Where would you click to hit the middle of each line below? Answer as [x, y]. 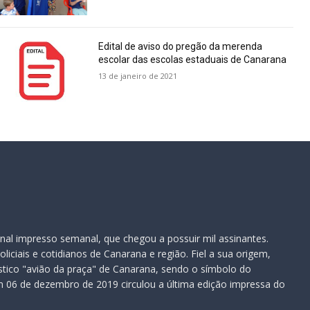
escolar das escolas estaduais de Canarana [193, 59]
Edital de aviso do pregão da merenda [181, 46]
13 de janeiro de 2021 [138, 75]
